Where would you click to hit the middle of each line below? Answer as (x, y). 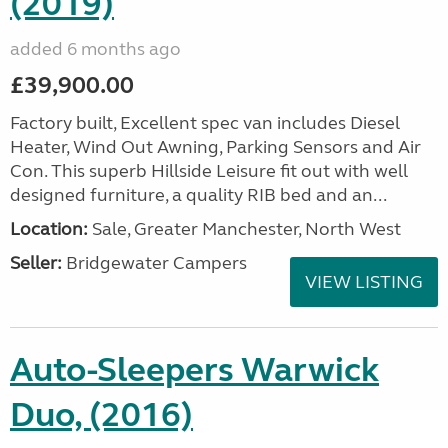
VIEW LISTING (364, 282)
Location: (49, 229)
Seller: (36, 263)
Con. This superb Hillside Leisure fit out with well (209, 171)
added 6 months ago (95, 49)
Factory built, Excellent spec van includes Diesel (205, 123)
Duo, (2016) (101, 415)
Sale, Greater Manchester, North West (244, 229)
